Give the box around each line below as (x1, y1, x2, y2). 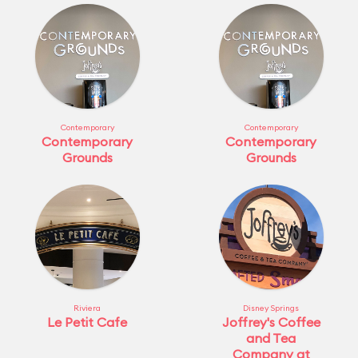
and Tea (246, 330, 296, 346)
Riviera (74, 303, 101, 313)
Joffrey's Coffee (221, 314, 320, 330)
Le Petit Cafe (47, 314, 127, 330)
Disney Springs (243, 303, 299, 313)
